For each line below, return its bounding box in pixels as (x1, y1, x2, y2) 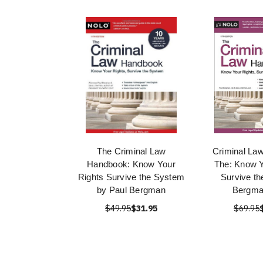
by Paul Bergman (97, 185, 166, 195)
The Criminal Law (96, 146, 166, 156)
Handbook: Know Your (87, 159, 176, 169)
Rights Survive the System (77, 172, 185, 182)
